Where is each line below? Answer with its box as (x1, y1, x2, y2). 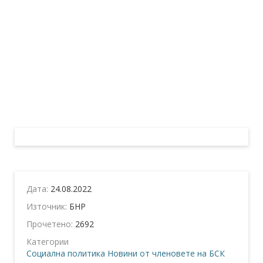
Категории (26, 236, 69, 248)
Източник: (26, 201, 69, 213)
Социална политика (26, 248, 105, 259)
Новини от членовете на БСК (107, 248, 225, 259)
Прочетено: (26, 218, 75, 230)
